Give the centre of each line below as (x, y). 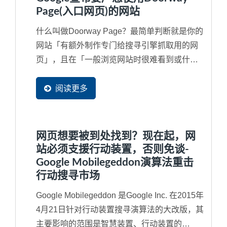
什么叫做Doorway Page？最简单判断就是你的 (120, 31)
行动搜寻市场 (68, 175)
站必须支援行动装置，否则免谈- (112, 149)
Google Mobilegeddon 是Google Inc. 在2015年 (120, 195)
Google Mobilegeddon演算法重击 (115, 162)
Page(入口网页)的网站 (88, 11)
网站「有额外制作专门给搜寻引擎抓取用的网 (117, 45)
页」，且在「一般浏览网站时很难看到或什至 (117, 59)
